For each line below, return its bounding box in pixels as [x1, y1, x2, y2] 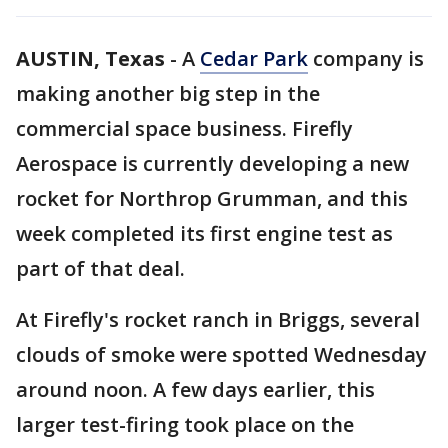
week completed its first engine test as [16, 220, 393, 247]
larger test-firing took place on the [16, 411, 354, 438]
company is [308, 45, 424, 72]
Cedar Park [200, 45, 308, 72]
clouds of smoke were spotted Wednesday [16, 341, 427, 368]
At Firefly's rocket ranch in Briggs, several [16, 306, 420, 333]
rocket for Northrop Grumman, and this [16, 185, 408, 212]
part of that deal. [16, 255, 185, 282]
